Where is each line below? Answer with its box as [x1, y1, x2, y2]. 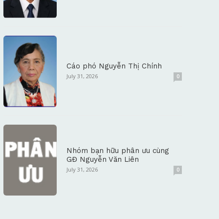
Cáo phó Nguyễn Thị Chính [66, 62, 162, 71]
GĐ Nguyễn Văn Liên [66, 155, 139, 164]
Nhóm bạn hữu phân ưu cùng [66, 146, 170, 155]
